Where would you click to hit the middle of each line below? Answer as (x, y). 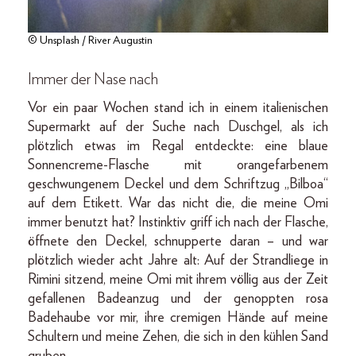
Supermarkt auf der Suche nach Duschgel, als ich (178, 127)
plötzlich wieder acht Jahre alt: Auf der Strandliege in (178, 260)
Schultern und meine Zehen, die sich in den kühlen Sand (178, 337)
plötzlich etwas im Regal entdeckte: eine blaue (178, 146)
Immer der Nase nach (93, 79)
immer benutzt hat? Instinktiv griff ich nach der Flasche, (178, 222)
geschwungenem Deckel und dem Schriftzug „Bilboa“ (178, 184)
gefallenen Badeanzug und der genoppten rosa (178, 298)
